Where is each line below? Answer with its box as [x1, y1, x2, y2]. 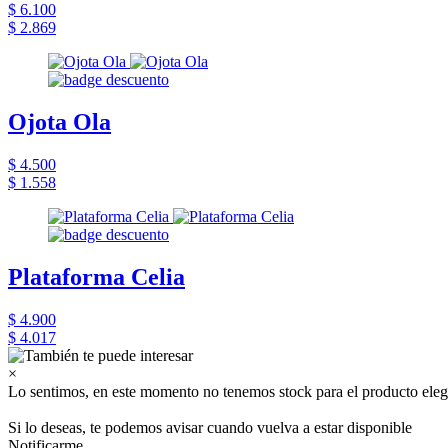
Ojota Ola [8, 109, 111, 136]
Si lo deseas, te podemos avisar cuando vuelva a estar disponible [8, 419, 412, 436]
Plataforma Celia [8, 264, 185, 291]
